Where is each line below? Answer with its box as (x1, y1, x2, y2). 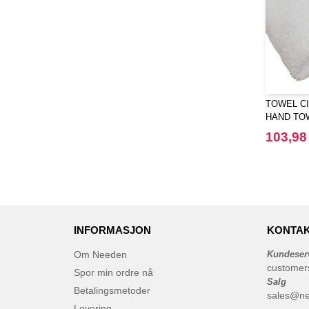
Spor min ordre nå (74, 267, 153, 278)
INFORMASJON (74, 224, 151, 236)
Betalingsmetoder (74, 285, 150, 296)
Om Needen (74, 249, 127, 260)
